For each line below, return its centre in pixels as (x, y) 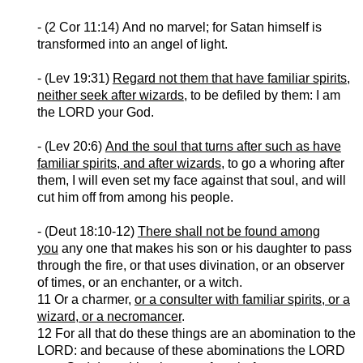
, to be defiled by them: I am (262, 96)
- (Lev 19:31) (75, 79)
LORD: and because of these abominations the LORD (191, 351)
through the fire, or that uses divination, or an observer (190, 266)
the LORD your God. (95, 113)
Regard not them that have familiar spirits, (231, 79)
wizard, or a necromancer (109, 317)
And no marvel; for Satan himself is (222, 28)
